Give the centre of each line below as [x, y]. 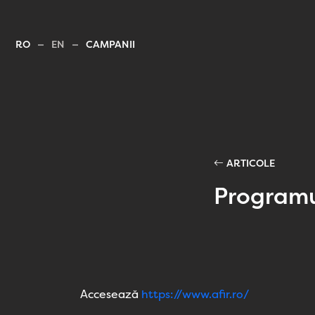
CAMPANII [110, 44]
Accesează [109, 294]
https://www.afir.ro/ [195, 294]
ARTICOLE [249, 163]
